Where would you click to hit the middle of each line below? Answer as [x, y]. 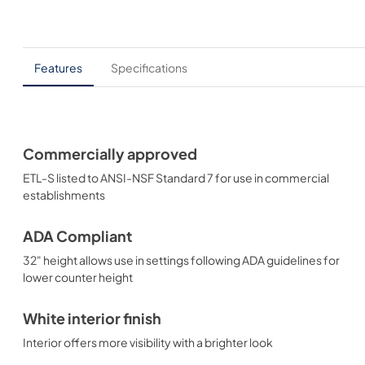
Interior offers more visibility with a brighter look [148, 342]
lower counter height [78, 277]
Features [58, 67]
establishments [64, 195]
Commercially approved [110, 154]
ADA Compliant [77, 236]
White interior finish [92, 319]
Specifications [149, 67]
